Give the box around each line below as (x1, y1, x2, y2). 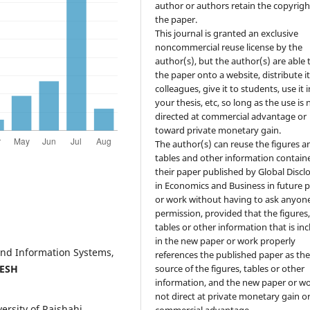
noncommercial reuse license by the (155, 41, 303, 54)
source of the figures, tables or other (155, 262, 305, 275)
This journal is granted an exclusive (155, 27, 299, 40)
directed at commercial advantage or (155, 110, 307, 123)
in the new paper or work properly (155, 235, 296, 248)
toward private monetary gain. (155, 124, 282, 137)
